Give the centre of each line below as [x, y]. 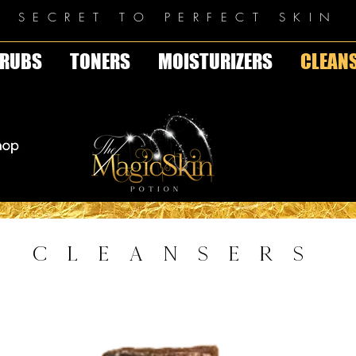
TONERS [100, 62]
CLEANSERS [178, 254]
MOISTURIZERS [215, 62]
